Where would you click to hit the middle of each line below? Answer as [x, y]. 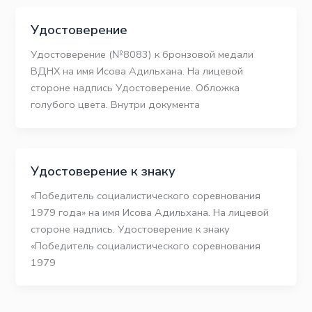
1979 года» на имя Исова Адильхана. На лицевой [150, 212]
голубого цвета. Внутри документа [116, 104]
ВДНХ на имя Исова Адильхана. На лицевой [137, 71]
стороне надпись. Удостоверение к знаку [131, 229]
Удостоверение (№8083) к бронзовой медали [142, 54]
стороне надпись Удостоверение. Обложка [135, 87]
